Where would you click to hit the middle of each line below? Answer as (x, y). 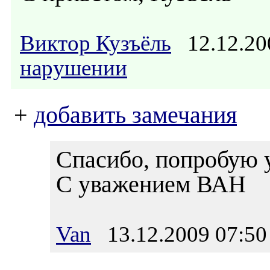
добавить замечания (135, 115)
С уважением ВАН (151, 184)
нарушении (74, 68)
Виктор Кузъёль (96, 43)
